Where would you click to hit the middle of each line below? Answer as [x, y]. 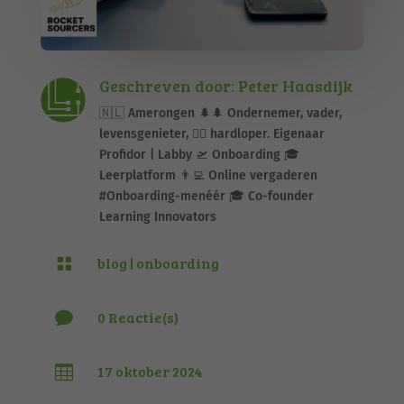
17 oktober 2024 [150, 371]
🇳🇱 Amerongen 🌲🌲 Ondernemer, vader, [220, 113]
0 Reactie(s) [138, 317]
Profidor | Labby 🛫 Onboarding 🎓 [199, 154]
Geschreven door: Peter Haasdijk [225, 85]
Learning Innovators [157, 216]
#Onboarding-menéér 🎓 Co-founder [206, 196]
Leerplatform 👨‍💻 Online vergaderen [208, 175]
